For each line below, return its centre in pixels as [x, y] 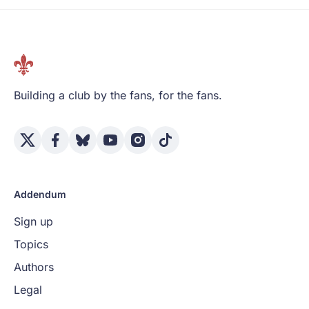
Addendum [40, 194]
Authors [34, 267]
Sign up [33, 221]
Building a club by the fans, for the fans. [118, 95]
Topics [31, 244]
